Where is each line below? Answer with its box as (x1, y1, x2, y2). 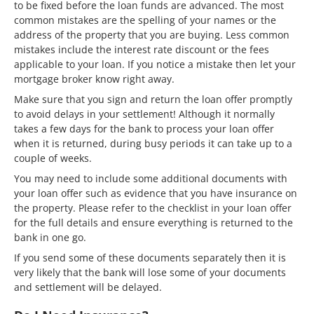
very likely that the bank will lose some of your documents (14, 265, 286, 279)
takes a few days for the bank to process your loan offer (14, 121, 274, 135)
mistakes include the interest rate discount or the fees (14, 42, 269, 56)
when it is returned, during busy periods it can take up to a (14, 136, 292, 150)
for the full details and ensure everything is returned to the (14, 215, 293, 229)
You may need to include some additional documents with (14, 171, 287, 185)
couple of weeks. (14, 151, 92, 165)
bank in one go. (14, 230, 86, 244)
